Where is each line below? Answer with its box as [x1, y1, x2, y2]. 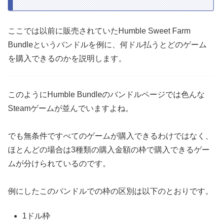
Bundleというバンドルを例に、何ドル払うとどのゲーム [8, 40, 207, 49]
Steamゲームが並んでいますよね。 [8, 104, 133, 112]
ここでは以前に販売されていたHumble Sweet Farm [8, 26, 190, 35]
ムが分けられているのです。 [8, 159, 110, 168]
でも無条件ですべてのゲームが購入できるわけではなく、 [8, 131, 213, 140]
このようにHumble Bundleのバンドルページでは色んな [8, 90, 205, 99]
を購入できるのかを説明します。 [8, 54, 126, 63]
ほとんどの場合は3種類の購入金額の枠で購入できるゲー [8, 145, 210, 154]
